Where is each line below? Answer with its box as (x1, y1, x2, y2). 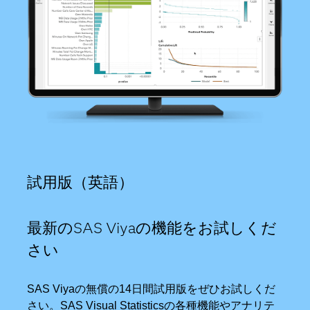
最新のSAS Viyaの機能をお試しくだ (27, 218, 277, 237)
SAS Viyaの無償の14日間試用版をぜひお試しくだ (27, 282, 276, 295)
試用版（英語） (27, 172, 134, 192)
